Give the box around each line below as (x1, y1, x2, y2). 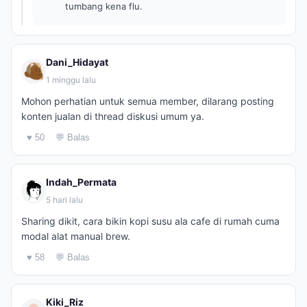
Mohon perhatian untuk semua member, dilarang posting (21, 95, 274, 107)
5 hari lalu (46, 195, 83, 205)
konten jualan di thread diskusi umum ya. (21, 110, 204, 122)
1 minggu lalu (46, 75, 96, 85)
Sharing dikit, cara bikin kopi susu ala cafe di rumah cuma (21, 215, 280, 227)
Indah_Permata (46, 176, 116, 188)
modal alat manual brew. (21, 230, 130, 242)
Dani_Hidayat (46, 56, 108, 68)
